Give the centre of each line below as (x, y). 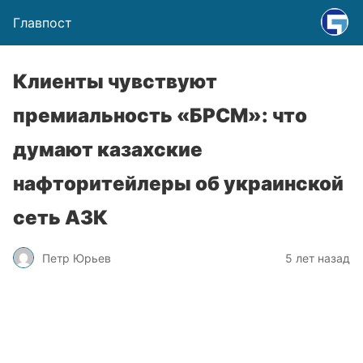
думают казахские (108, 149)
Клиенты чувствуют (115, 81)
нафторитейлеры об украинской (178, 184)
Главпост (43, 23)
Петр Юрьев (77, 258)
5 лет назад (318, 258)
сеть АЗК (60, 218)
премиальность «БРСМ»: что (160, 115)
